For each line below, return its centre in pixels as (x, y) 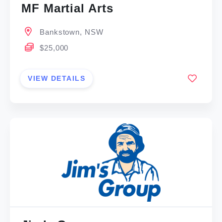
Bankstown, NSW (72, 32)
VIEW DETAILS (57, 78)
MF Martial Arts (67, 8)
